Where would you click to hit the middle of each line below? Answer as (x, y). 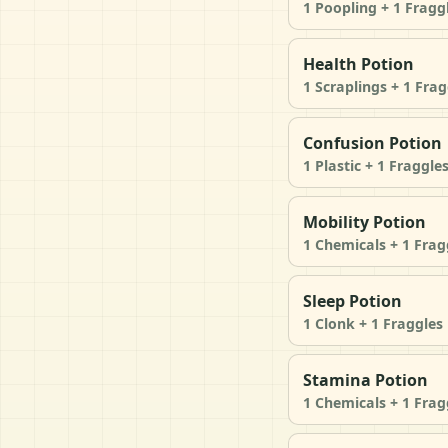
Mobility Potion (364, 221)
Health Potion (358, 63)
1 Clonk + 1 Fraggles (373, 323)
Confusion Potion (372, 142)
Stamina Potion (365, 379)
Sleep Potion (352, 300)
